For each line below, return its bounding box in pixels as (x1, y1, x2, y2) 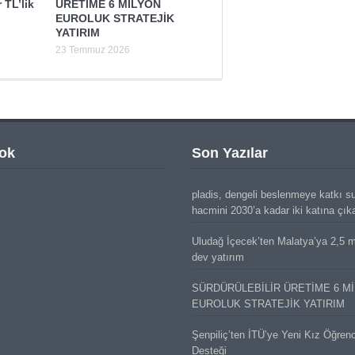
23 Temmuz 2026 (55, 44, 130, 55)
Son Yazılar (191, 144, 268, 161)
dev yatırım (191, 250, 244, 263)
